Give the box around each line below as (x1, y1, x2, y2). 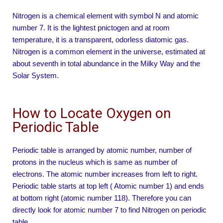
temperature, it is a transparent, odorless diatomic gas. (12, 35, 189, 44)
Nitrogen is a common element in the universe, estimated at (12, 47, 205, 56)
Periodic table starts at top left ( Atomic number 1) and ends (12, 182, 204, 191)
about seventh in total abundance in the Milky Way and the (12, 59, 200, 68)
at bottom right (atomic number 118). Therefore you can (12, 194, 191, 203)
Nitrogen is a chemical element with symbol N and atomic (12, 11, 199, 20)
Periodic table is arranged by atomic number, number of (12, 146, 192, 155)
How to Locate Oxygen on (12, 105, 171, 122)
